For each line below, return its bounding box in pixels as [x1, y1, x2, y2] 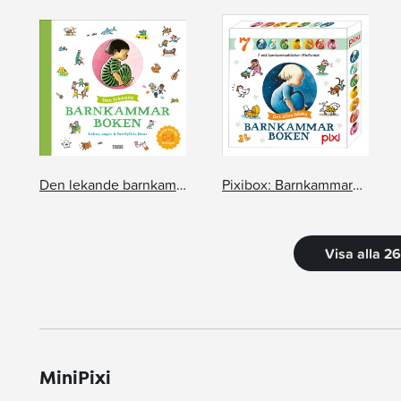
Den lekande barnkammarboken [175, 174, 186, 196]
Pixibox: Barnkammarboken [352, 174, 363, 196]
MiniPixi [38, 365, 111, 390]
